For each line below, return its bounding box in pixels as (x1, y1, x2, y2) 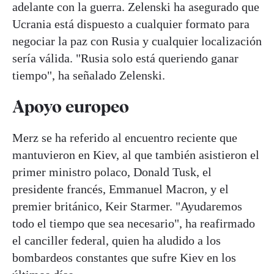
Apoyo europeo (12, 95, 129, 117)
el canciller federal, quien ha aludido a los (12, 234, 221, 248)
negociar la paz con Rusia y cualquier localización (12, 34, 262, 48)
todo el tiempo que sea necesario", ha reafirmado (12, 217, 255, 231)
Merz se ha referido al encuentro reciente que (12, 131, 237, 145)
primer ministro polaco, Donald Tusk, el (12, 165, 212, 179)
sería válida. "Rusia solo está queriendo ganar (12, 51, 239, 65)
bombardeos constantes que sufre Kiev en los (12, 251, 236, 265)
